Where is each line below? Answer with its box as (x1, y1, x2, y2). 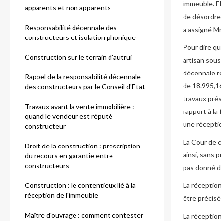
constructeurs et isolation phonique (25, 33, 136, 41)
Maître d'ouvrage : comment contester (25, 211, 143, 219)
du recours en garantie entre (25, 151, 113, 160)
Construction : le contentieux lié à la (25, 181, 136, 189)
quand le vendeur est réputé (25, 112, 112, 120)
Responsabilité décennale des (25, 23, 117, 32)
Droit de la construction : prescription (25, 142, 140, 150)
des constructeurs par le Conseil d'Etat (25, 82, 145, 91)
